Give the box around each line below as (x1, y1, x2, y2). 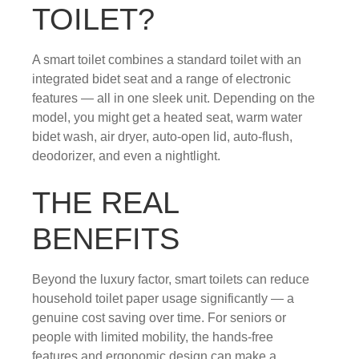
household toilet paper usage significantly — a (32, 291, 294, 305)
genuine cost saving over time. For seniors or (32, 310, 286, 325)
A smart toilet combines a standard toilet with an (32, 52, 301, 67)
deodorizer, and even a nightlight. (32, 148, 220, 163)
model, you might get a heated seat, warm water (32, 110, 302, 124)
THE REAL (32, 185, 179, 220)
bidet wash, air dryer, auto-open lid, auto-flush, (32, 129, 292, 143)
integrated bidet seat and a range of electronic (32, 71, 291, 86)
